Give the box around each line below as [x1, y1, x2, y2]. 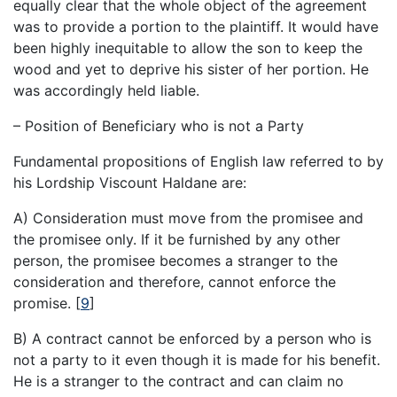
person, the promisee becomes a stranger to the [13, 251, 338, 269]
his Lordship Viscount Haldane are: [13, 173, 246, 191]
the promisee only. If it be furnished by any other [13, 230, 340, 248]
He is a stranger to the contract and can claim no [13, 371, 344, 390]
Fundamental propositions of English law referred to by [13, 152, 384, 170]
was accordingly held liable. [13, 81, 199, 99]
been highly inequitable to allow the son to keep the [13, 38, 362, 57]
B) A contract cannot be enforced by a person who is [13, 329, 371, 347]
